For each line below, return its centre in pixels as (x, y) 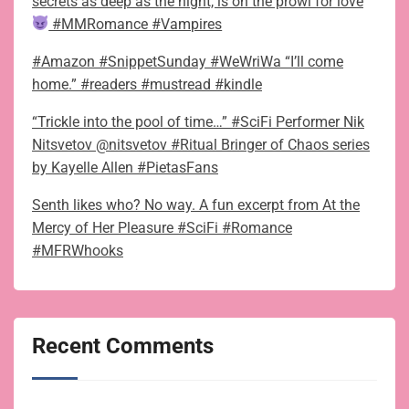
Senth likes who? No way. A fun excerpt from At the (196, 204)
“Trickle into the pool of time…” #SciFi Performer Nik (198, 121)
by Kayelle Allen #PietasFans (125, 167)
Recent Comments (123, 346)
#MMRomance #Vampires (136, 24)
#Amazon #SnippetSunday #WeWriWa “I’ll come (188, 61)
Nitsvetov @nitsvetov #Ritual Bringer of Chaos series (201, 144)
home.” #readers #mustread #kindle (147, 84)
